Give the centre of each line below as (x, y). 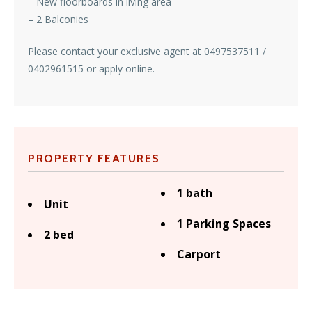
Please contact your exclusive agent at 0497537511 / (147, 52)
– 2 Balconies (58, 19)
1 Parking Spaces (224, 224)
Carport (199, 255)
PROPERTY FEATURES (94, 159)
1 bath (195, 193)
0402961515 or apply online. (91, 69)
